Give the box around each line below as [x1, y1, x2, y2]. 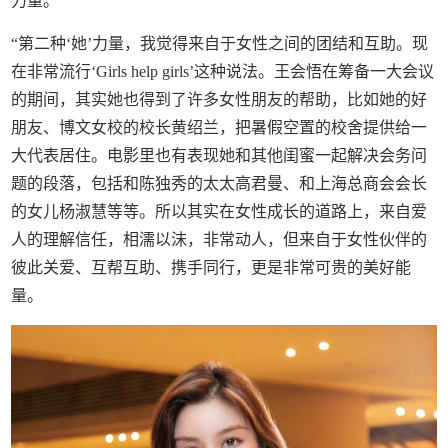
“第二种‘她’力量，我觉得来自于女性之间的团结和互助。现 [11, 35, 429, 53]
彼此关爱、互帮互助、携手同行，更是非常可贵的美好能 [11, 259, 412, 277]
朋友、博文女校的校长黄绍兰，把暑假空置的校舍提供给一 [11, 119, 428, 137]
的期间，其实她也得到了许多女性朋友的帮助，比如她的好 [11, 91, 428, 109]
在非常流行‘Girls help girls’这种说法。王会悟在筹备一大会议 [11, 63, 435, 81]
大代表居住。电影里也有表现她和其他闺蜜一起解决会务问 [11, 147, 428, 165]
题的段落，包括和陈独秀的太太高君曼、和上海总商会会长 [11, 175, 428, 193]
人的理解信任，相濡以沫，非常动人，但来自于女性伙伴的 [11, 231, 428, 249]
